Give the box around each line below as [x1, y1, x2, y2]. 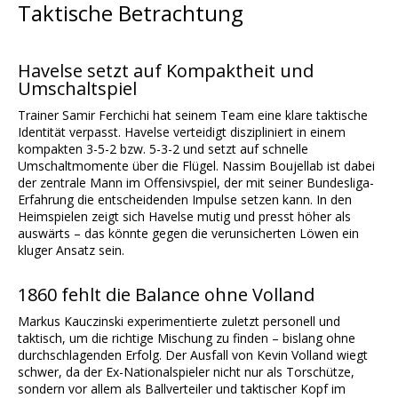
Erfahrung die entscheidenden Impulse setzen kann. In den [18, 191, 352, 209]
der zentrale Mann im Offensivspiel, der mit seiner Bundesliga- [18, 174, 374, 192]
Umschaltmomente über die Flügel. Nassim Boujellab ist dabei [18, 157, 375, 175]
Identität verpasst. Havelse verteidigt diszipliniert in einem [18, 123, 346, 141]
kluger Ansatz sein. [18, 242, 124, 259]
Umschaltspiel [18, 76, 137, 101]
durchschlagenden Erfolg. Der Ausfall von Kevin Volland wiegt [18, 346, 368, 364]
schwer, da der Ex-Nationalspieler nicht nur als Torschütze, [18, 363, 354, 381]
